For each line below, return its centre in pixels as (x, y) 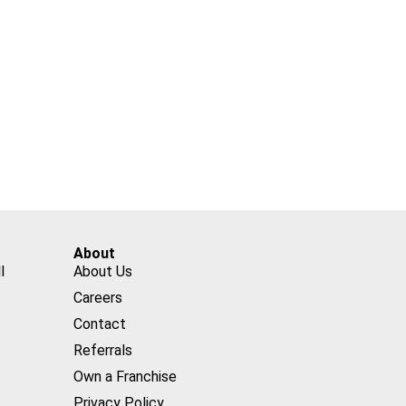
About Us (103, 272)
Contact (100, 324)
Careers (98, 298)
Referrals (103, 351)
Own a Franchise (126, 377)
